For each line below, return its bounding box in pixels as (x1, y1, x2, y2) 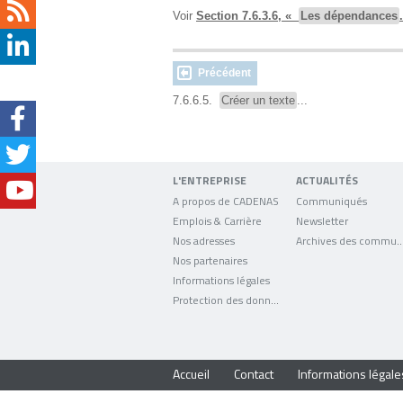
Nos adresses (173, 233, 235, 247)
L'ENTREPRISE (173, 173, 246, 188)
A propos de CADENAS (173, 193, 279, 208)
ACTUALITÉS (296, 173, 359, 188)
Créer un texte (221, 94, 295, 107)
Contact (234, 365, 273, 382)
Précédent (198, 67, 251, 79)
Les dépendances (300, 9, 398, 22)
